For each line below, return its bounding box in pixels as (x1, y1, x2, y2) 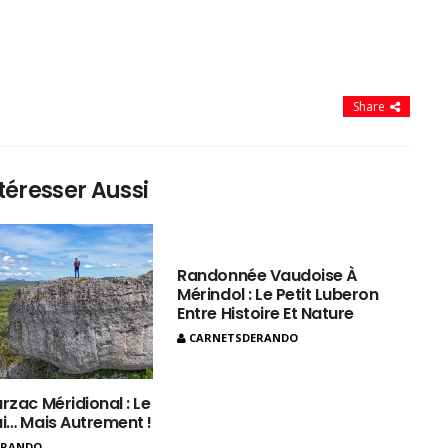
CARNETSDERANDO (189, 330, 299, 346)
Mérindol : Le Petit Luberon (177, 283, 379, 307)
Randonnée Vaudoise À (177, 264, 357, 288)
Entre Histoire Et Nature (177, 302, 354, 326)
